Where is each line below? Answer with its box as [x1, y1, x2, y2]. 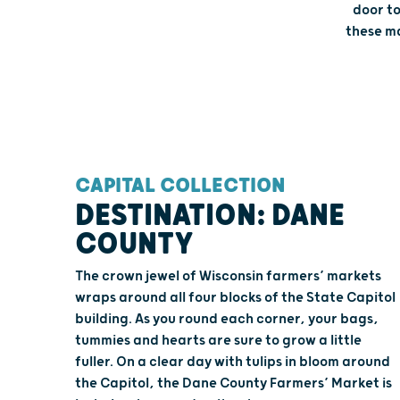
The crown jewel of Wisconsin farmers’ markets [75, 267, 381, 285]
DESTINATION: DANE [75, 197, 345, 234]
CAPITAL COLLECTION [75, 172, 286, 198]
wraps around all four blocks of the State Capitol [75, 288, 396, 306]
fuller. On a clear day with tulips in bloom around [75, 353, 390, 371]
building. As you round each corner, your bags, [75, 310, 379, 328]
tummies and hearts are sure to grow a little [75, 331, 362, 349]
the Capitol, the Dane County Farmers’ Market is [75, 374, 392, 392]
